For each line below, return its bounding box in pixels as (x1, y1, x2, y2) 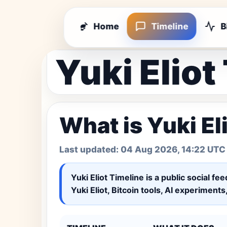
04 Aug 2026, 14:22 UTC (121, 144, 225, 155)
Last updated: (59, 144, 121, 155)
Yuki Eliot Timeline (71, 172, 144, 182)
